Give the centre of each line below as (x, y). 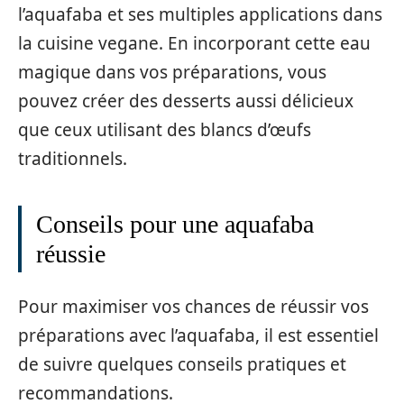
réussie (71, 253)
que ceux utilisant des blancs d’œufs (165, 129)
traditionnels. (73, 158)
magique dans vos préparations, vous (172, 72)
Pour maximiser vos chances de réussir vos (193, 307)
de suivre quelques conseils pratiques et (182, 365)
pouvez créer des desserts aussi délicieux (186, 101)
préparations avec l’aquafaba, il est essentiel (198, 336)
